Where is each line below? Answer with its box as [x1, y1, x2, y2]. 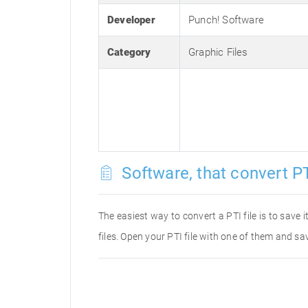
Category [107, 46, 151, 58]
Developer [107, 14, 155, 26]
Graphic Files [188, 46, 248, 58]
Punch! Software [188, 14, 264, 26]
